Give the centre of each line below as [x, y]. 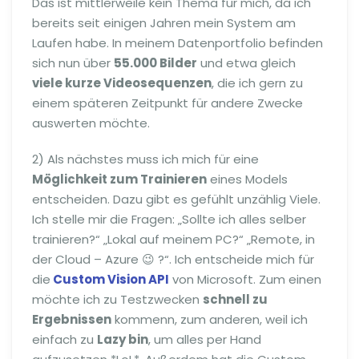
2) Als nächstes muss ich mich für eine [145, 159]
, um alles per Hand [205, 339]
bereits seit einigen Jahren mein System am [164, 22]
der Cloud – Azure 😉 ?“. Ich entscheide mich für [173, 259]
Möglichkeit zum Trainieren [119, 179]
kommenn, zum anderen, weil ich [210, 319]
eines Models [247, 179]
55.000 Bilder [155, 63]
